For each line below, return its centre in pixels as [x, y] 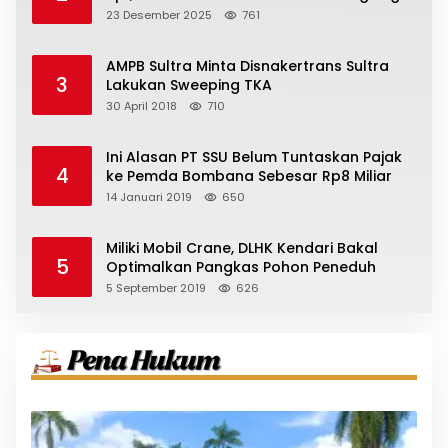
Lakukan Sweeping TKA [189, 85]
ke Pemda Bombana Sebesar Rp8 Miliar [249, 176]
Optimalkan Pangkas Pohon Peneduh [241, 267]
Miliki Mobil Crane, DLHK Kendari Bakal [242, 248]
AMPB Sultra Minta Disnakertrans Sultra [247, 66]
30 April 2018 [141, 106]
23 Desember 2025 [159, 15]
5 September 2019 [156, 288]
